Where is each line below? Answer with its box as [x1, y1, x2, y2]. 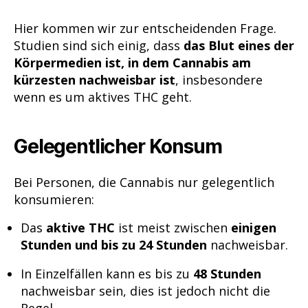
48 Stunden [193, 265, 261, 282]
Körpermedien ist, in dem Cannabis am [14, 54, 251, 71]
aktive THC [46, 219, 115, 236]
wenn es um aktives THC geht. [14, 89, 192, 106]
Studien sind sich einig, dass [14, 37, 184, 54]
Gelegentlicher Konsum [14, 134, 222, 158]
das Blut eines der [184, 37, 294, 54]
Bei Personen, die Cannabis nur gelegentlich [14, 173, 274, 190]
